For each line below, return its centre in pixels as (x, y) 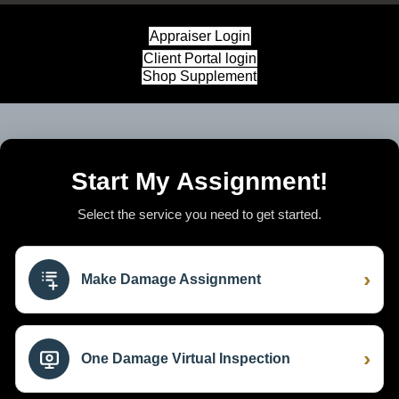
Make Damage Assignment (171, 279)
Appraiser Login (199, 36)
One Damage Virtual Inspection (186, 358)
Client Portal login (199, 58)
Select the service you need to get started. (199, 214)
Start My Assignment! (199, 181)
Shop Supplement (199, 76)
